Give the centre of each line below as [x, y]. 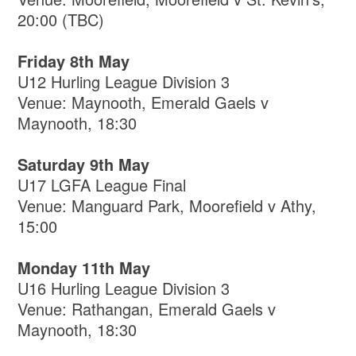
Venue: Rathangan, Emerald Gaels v [147, 309]
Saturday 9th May [84, 164]
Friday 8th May [74, 61]
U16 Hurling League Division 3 [124, 288]
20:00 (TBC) [61, 20]
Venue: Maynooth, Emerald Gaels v [143, 103]
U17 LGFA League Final [102, 185]
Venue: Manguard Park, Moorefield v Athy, [167, 206]
